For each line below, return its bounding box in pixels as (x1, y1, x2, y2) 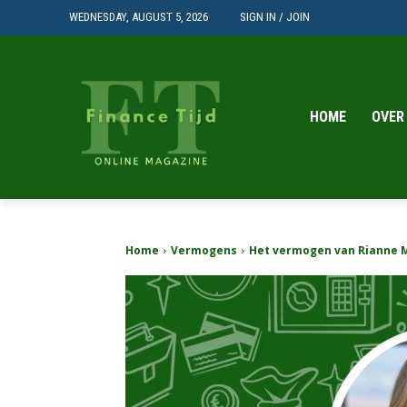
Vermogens (171, 243, 237, 258)
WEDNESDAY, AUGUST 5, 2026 (69, 10, 208, 24)
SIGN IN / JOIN (240, 10, 310, 24)
